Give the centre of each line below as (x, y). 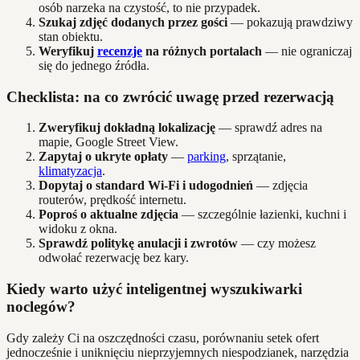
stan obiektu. (71, 36)
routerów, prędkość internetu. (112, 200)
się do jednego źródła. (94, 65)
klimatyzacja (70, 171)
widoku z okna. (78, 229)
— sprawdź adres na (269, 128)
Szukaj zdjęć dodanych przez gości (133, 22)
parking (207, 157)
